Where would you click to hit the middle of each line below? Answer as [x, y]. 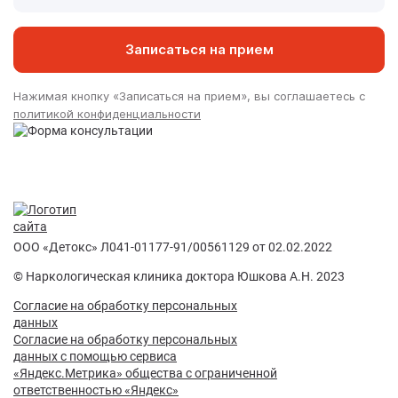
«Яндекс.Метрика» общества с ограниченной [145, 373]
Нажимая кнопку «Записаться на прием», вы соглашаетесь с [189, 96]
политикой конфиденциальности [107, 113]
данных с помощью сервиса [95, 356]
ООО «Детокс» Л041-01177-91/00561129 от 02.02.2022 [173, 247]
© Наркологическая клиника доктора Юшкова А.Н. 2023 [179, 276]
